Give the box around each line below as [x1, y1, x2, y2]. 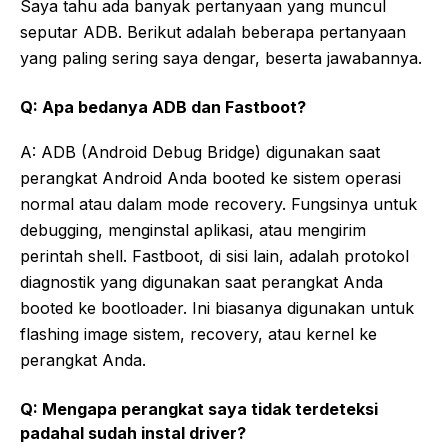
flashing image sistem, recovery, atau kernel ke [20, 323, 377, 344]
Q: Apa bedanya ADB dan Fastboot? [20, 96, 306, 117]
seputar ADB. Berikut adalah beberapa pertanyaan [20, 21, 406, 42]
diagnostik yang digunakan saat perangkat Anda [20, 271, 383, 292]
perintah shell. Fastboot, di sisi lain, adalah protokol [20, 245, 409, 266]
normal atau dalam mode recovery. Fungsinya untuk [20, 193, 417, 214]
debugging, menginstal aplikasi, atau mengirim [20, 219, 366, 240]
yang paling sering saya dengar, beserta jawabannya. [20, 47, 422, 68]
